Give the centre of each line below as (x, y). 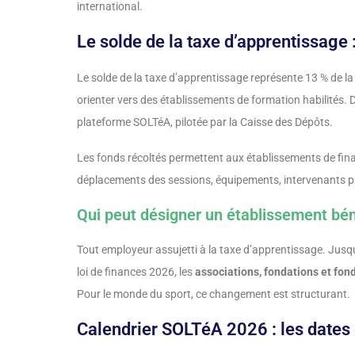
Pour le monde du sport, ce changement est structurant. (214, 294)
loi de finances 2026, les (136, 272)
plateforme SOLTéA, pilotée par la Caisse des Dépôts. (205, 122)
